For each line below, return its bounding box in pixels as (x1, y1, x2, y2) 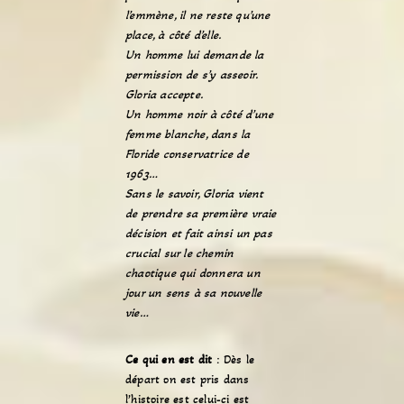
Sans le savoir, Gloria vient (125, 186, 264, 201)
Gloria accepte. (125, 87, 203, 102)
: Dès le (212, 352, 255, 367)
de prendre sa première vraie (125, 206, 277, 221)
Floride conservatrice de (125, 146, 249, 161)
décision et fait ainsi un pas (125, 225, 272, 241)
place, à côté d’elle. (125, 27, 222, 42)
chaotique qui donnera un (125, 265, 261, 280)
